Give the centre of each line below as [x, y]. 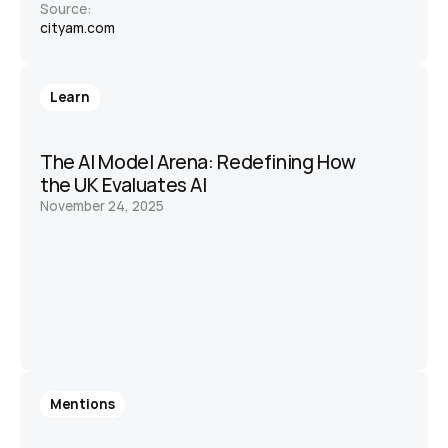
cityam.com [77, 28]
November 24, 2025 [102, 206]
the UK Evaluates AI [123, 185]
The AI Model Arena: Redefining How [198, 162]
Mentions [82, 404]
